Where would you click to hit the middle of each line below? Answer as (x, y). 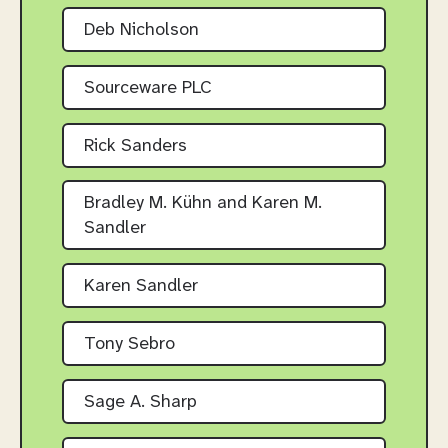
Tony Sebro (129, 344)
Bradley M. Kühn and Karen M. (203, 204)
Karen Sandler (141, 287)
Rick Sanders (135, 146)
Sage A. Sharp (140, 402)
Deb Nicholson (141, 30)
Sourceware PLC (148, 88)
